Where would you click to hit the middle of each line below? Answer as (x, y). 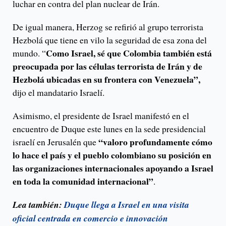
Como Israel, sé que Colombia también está (129, 53)
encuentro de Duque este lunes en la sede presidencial (109, 129)
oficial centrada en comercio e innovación (90, 218)
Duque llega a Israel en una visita (127, 205)
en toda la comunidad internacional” (83, 181)
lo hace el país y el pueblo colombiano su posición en (112, 155)
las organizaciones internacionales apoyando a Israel (113, 168)
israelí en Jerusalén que (55, 142)
